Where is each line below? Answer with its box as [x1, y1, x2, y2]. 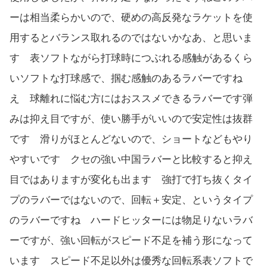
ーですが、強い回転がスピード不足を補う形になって [10, 235, 253, 247]
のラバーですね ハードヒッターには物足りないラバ [10, 215, 253, 226]
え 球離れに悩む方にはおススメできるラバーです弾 [10, 93, 253, 105]
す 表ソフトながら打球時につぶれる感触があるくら [10, 52, 253, 64]
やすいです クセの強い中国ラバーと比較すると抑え [10, 154, 253, 166]
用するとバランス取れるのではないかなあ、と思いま [10, 32, 253, 44]
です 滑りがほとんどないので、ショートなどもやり [10, 133, 253, 145]
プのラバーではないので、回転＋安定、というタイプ [10, 194, 253, 206]
